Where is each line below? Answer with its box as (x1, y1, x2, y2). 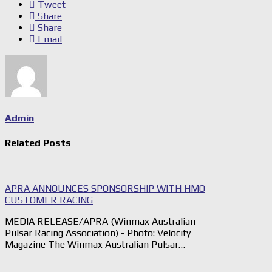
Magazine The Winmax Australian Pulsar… (5, 238, 185, 250)
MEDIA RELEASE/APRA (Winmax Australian (5, 215, 195, 227)
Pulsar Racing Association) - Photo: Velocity (5, 226, 191, 239)
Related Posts (5, 137, 71, 149)
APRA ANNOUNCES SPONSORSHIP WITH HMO (5, 182, 205, 194)
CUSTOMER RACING (5, 194, 93, 206)
